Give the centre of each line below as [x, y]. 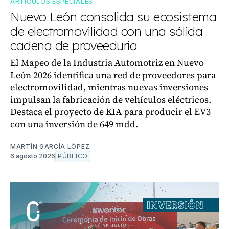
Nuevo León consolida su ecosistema [113, 17]
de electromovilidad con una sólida [107, 31]
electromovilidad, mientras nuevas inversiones [109, 87]
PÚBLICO [73, 156]
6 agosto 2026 [33, 156]
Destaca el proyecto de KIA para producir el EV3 [110, 111]
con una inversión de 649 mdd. [74, 124]
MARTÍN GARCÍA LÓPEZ [50, 146]
